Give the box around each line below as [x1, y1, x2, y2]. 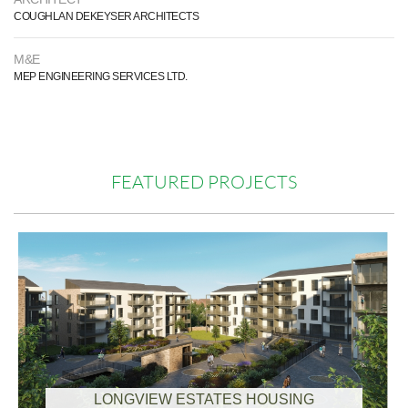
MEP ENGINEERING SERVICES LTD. [14, 70, 188, 83]
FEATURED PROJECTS [111, 172, 297, 192]
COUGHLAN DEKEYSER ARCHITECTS [14, 10, 199, 23]
